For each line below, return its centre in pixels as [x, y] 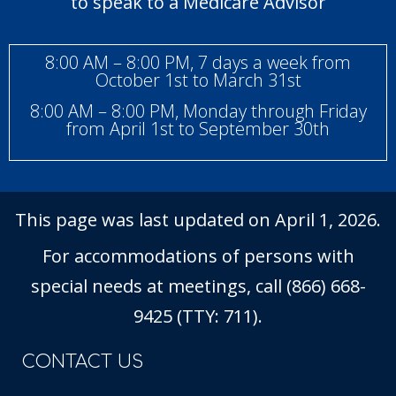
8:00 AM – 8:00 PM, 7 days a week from [198, 63]
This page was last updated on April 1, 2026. [198, 220]
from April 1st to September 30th [198, 129]
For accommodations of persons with [198, 256]
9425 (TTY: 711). [198, 316]
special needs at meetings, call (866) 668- [198, 286]
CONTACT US [83, 362]
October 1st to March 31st [198, 80]
